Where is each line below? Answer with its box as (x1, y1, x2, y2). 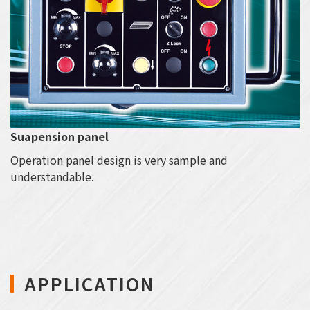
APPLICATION (24, 270, 155, 296)
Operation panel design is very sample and (10, 151, 228, 168)
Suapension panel (10, 127, 109, 145)
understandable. (10, 167, 94, 185)
